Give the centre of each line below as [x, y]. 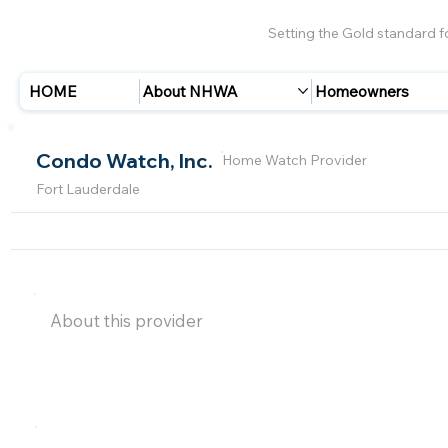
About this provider [127, 321]
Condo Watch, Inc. [124, 160]
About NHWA [191, 91]
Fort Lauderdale [87, 189]
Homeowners [362, 91]
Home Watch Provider [295, 159]
